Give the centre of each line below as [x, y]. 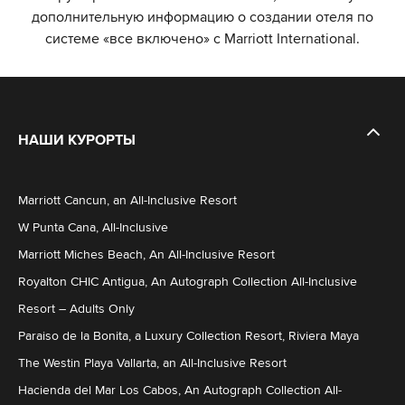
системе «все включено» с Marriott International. [202, 38]
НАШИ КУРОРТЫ [77, 140]
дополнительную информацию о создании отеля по [202, 17]
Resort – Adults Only [76, 309]
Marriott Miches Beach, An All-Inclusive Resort [146, 254]
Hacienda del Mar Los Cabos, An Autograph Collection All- [180, 390]
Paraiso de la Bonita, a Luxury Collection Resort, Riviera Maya [188, 336]
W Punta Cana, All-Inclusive [93, 227]
